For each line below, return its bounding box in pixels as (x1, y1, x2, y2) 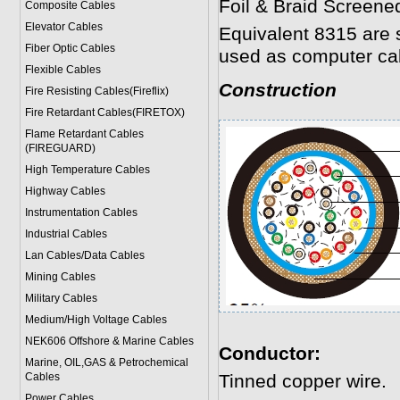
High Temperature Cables (24, 163, 150, 176)
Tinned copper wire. (218, 371, 387, 392)
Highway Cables (24, 185, 105, 197)
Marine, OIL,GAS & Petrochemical (24, 356, 188, 369)
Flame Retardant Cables (24, 128, 144, 140)
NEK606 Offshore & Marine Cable (24, 335, 188, 347)
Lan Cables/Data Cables (24, 249, 145, 262)
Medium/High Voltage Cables (24, 313, 167, 326)
